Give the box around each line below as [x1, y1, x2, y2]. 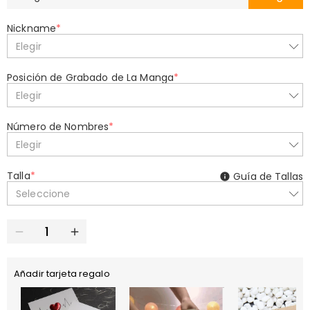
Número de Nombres [7, 120, 109, 134]
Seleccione [16, 186, 71, 201]
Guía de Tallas [233, 170, 303, 183]
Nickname [7, 21, 57, 35]
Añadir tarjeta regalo [14, 267, 110, 280]
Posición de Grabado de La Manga [7, 71, 174, 84]
